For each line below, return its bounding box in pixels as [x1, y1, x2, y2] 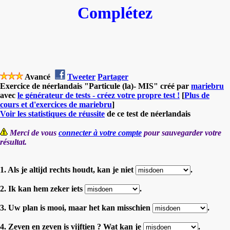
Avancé [23, 72, 52, 81]
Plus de [184, 90, 209, 100]
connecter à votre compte [59, 128, 142, 137]
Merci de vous [10, 128, 59, 137]
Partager [98, 72, 128, 81]
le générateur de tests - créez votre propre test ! [17, 90, 180, 100]
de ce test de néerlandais [105, 109, 190, 118]
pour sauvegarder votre [142, 128, 221, 137]
